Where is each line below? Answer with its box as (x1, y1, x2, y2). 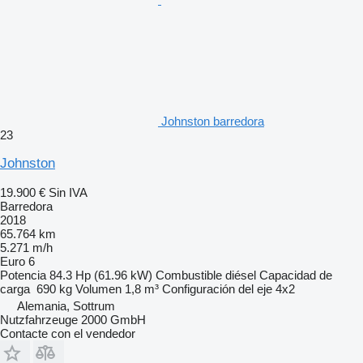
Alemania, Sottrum (17, 298, 115, 313)
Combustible (156, 267, 222, 282)
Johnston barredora (161, 113, 264, 128)
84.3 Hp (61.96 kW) (49, 267, 152, 282)
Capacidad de (259, 267, 332, 282)
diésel (225, 267, 256, 282)
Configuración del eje (162, 281, 272, 296)
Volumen (75, 281, 122, 296)
